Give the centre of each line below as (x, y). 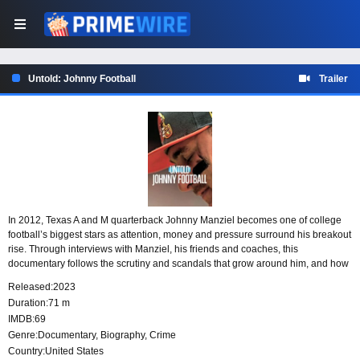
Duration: (28, 303)
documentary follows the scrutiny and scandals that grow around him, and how (178, 264)
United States (74, 352)
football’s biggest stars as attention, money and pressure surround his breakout (180, 235)
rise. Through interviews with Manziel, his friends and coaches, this (153, 250)
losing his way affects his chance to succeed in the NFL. (129, 278)
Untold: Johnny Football (82, 79)
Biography (123, 335)
